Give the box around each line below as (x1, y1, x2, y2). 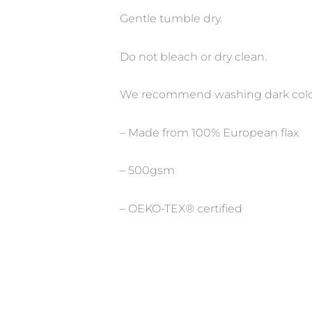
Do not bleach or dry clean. (120, 49, 267, 63)
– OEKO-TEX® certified (120, 202, 242, 216)
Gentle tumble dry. (120, 12, 222, 26)
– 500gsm (120, 164, 175, 178)
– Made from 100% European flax (120, 125, 299, 139)
